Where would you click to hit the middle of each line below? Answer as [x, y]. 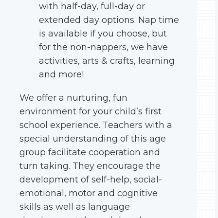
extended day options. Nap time [109, 20]
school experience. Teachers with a [96, 125]
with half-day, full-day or [92, 6]
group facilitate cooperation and [90, 152]
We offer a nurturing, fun [73, 98]
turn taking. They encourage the [90, 166]
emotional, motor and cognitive [89, 193]
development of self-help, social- [91, 180]
